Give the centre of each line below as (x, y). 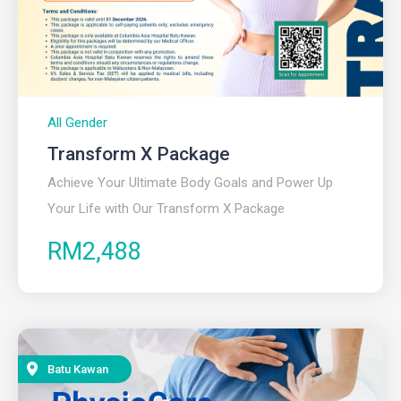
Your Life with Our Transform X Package (166, 208)
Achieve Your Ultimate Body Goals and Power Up (190, 182)
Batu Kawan (78, 369)
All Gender (77, 122)
